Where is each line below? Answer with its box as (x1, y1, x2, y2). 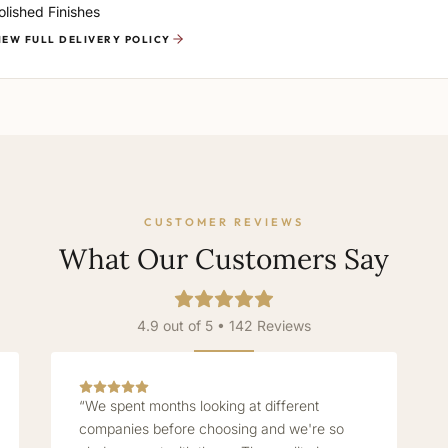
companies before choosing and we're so (78, 420, 344, 437)
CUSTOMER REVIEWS (144, 215, 304, 229)
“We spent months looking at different (78, 397, 319, 414)
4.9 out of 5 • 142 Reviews (137, 317, 311, 334)
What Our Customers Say (59, 241, 389, 277)
